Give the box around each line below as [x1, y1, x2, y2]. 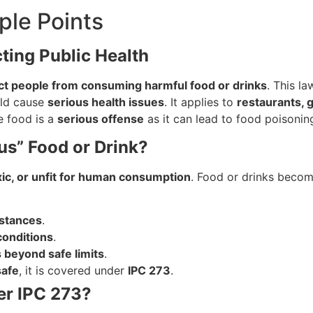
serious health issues [48, 95, 164, 110]
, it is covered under [19, 263, 128, 278]
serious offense [57, 112, 144, 126]
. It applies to [164, 95, 237, 110]
